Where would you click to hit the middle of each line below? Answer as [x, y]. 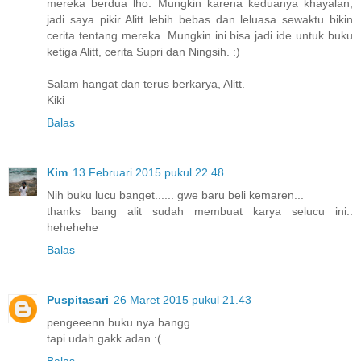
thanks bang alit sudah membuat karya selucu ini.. [200, 211]
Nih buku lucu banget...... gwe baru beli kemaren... [175, 195]
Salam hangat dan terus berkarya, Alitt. [146, 83]
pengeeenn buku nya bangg [118, 322]
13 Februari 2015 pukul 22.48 [148, 172]
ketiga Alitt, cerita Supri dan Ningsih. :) [143, 51]
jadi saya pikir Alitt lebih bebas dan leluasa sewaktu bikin [200, 19]
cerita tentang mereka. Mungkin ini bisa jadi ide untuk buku [200, 35]
